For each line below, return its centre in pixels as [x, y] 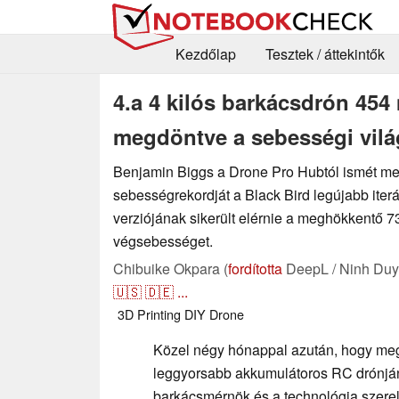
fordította [255, 268]
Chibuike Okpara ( [171, 268]
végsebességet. [163, 240]
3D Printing [149, 313]
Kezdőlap [205, 54]
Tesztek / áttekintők [325, 54]
